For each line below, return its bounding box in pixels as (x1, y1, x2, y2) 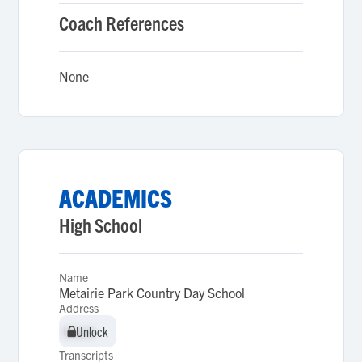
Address (59, 301, 99, 315)
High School (59, 213, 143, 237)
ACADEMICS (59, 183, 173, 213)
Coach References (59, 11, 185, 35)
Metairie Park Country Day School (59, 284, 246, 301)
